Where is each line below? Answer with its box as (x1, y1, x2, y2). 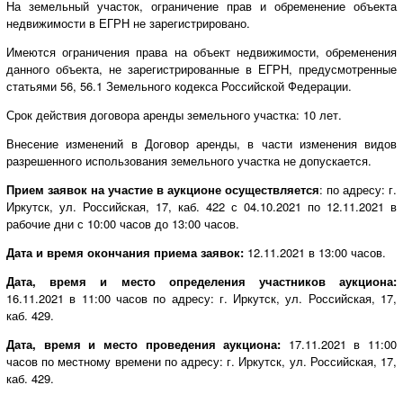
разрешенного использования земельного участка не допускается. (6, 151, 372, 169)
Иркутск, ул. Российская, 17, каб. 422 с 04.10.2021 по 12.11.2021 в (6, 197, 397, 215)
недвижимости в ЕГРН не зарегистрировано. (6, 13, 250, 31)
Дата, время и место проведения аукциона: (6, 335, 289, 353)
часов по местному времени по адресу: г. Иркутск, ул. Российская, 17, (6, 352, 397, 370)
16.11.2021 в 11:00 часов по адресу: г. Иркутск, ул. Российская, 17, (6, 289, 397, 307)
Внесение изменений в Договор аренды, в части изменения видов (6, 134, 397, 152)
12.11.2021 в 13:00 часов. (244, 243, 386, 261)
